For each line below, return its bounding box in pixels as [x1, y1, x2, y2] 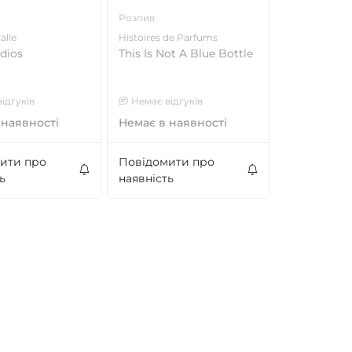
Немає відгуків [130, 94, 203, 107]
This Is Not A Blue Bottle [118, 46, 253, 61]
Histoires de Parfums [118, 31, 218, 43]
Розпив [118, 11, 155, 24]
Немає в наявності [118, 115, 227, 130]
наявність [118, 170, 174, 185]
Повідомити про [118, 154, 214, 169]
